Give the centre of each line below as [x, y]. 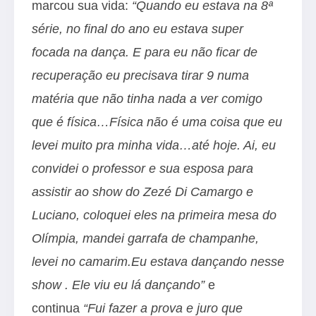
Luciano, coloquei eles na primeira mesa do [154, 215]
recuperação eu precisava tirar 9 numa [140, 75]
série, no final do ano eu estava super [138, 29]
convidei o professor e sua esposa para [142, 168]
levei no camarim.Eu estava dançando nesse [158, 261]
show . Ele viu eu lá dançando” [118, 285]
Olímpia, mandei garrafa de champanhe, [145, 238]
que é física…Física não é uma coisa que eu [157, 122]
